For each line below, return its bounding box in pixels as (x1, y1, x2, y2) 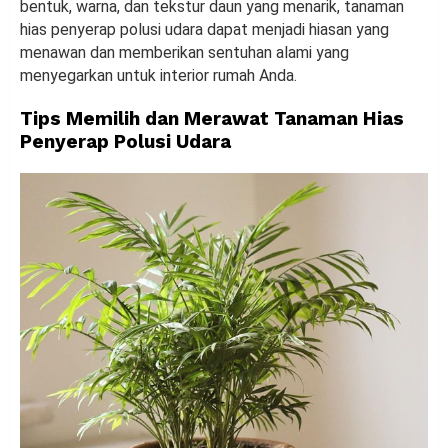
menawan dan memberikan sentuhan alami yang (20, 43, 349, 63)
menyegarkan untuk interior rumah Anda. (20, 66, 297, 86)
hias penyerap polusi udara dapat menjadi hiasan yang (20, 20, 389, 40)
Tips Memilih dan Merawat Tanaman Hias (20, 107, 404, 131)
